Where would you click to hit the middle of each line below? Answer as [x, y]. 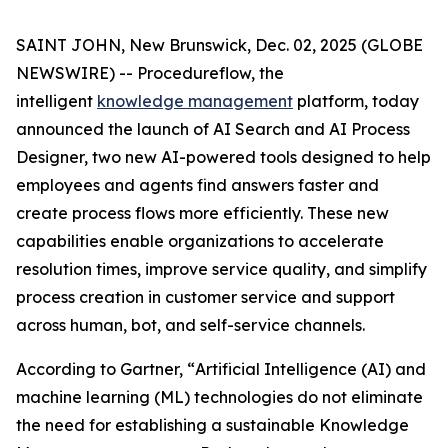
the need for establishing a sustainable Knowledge [212, 425]
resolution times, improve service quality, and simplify [221, 269]
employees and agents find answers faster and [197, 185]
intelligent [56, 101]
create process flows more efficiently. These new [202, 213]
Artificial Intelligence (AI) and [310, 369]
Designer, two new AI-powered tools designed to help [223, 157]
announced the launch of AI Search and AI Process [213, 129]
